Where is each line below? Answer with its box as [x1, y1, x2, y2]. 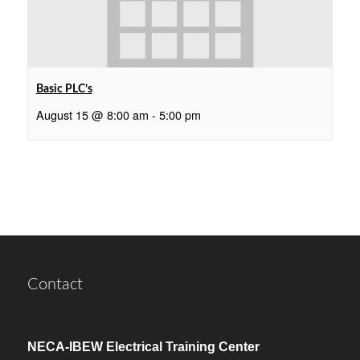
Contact [27, 276, 83, 293]
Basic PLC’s [35, 84, 92, 96]
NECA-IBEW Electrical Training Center [27, 340, 260, 354]
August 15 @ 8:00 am [35, 106, 149, 124]
